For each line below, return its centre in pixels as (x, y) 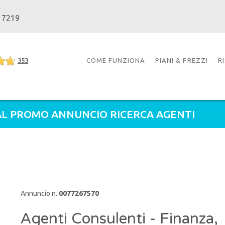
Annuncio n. (39, 193)
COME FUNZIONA (116, 60)
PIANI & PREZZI (182, 60)
